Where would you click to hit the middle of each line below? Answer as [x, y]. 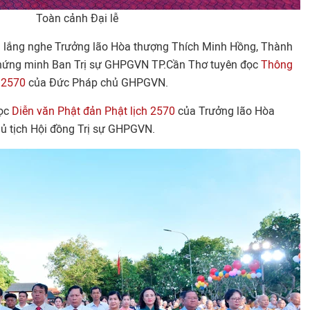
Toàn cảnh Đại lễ [77, 18]
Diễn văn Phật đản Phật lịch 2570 [95, 111]
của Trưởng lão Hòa [226, 111]
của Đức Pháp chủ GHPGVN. [97, 83]
